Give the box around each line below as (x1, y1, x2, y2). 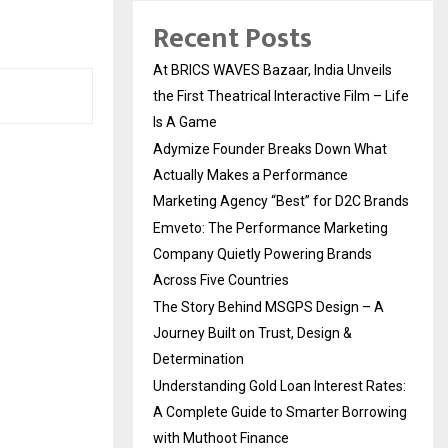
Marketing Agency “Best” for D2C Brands (153, 193, 409, 210)
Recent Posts (153, 15, 312, 63)
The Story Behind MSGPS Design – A (153, 299, 384, 316)
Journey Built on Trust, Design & (153, 325, 352, 342)
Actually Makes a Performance (153, 167, 348, 184)
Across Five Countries (153, 272, 289, 289)
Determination (153, 351, 244, 368)
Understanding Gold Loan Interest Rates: (153, 378, 406, 395)
